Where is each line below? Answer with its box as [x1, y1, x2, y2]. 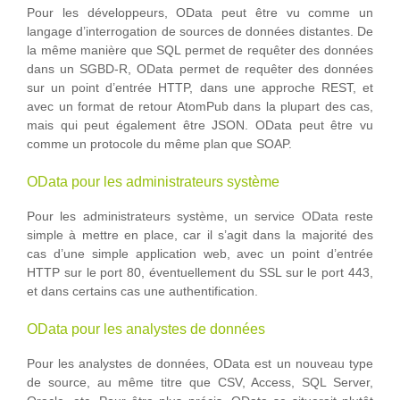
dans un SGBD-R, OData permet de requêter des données [27, 62, 373, 77]
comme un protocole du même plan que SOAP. [27, 137, 292, 152]
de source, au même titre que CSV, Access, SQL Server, [27, 375, 373, 390]
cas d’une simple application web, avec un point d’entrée [27, 246, 373, 262]
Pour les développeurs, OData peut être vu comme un [27, 5, 373, 21]
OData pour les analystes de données [27, 321, 265, 337]
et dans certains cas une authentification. [27, 284, 258, 299]
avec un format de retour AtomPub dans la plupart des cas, [27, 99, 373, 114]
